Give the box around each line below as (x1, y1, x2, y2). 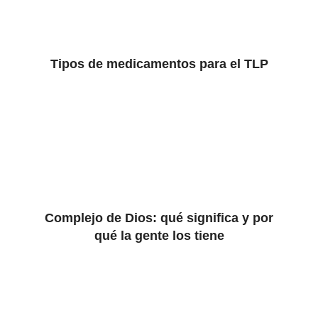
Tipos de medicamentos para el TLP (50, 57, 268, 71)
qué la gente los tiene (94, 229, 224, 243)
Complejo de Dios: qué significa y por (45, 211, 273, 225)
